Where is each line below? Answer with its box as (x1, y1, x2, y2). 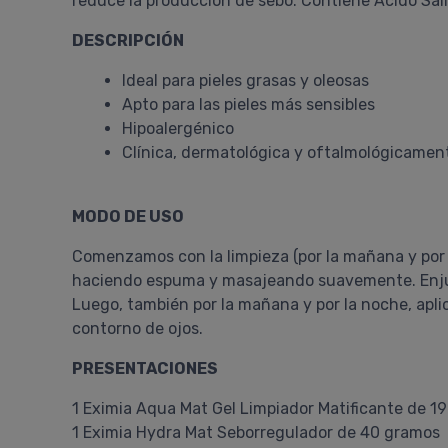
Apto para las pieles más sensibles (122, 95, 375, 114)
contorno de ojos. (72, 319, 203, 338)
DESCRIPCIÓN (72, 31, 184, 50)
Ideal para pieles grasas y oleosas (122, 71, 369, 90)
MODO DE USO (72, 207, 184, 226)
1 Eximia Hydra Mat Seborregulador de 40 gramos (72, 423, 440, 442)
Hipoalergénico (122, 119, 234, 138)
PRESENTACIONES (72, 359, 218, 378)
